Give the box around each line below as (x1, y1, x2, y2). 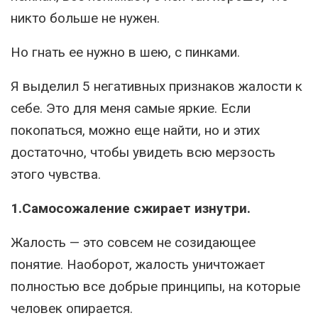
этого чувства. (11, 166, 101, 182)
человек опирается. (11, 300, 133, 317)
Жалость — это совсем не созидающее (11, 234, 256, 251)
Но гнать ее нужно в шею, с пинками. (11, 44, 240, 60)
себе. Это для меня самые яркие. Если (11, 100, 251, 116)
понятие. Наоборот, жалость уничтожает (11, 256, 265, 273)
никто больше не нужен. (11, 10, 160, 26)
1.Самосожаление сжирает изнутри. (11, 200, 251, 216)
